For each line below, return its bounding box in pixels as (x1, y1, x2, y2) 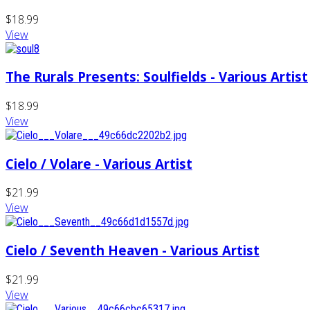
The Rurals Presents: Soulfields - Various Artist (6, 68, 308, 86)
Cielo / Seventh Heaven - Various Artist (6, 241, 259, 259)
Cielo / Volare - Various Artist (6, 154, 192, 172)
